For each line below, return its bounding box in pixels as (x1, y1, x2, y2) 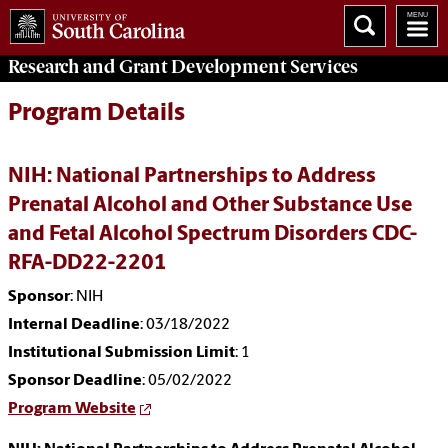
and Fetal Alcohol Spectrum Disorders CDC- (8, 224, 417, 246)
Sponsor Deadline (8, 373, 142, 390)
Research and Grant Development (8, 55, 286, 78)
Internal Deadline (8, 317, 140, 334)
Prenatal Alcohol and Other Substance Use (8, 195, 412, 217)
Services (286, 55, 358, 78)
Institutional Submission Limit (8, 345, 235, 362)
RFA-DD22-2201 (8, 253, 167, 275)
